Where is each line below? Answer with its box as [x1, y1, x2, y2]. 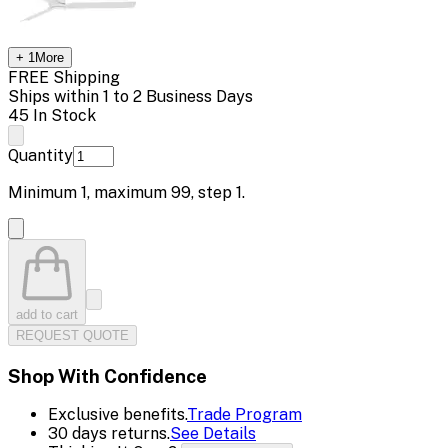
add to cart [16, 306, 78, 322]
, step [191, 182, 236, 202]
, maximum [87, 182, 171, 202]
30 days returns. [48, 424, 170, 444]
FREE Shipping [8, 67, 120, 87]
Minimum [8, 182, 81, 202]
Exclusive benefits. [48, 405, 187, 425]
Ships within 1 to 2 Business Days [8, 86, 253, 106]
